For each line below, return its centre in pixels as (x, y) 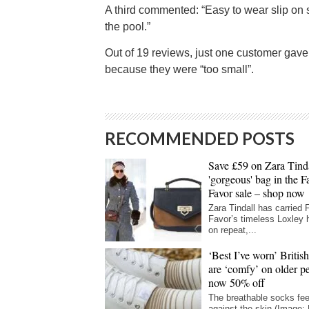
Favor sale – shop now (257, 193)
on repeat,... (232, 230)
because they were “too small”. (179, 70)
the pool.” (128, 27)
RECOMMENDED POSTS (200, 139)
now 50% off (237, 283)
